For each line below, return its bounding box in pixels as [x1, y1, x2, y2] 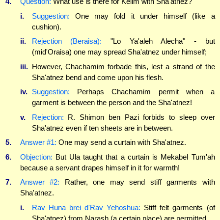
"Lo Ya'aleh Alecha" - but [102, 37, 215, 46]
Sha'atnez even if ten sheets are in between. [31, 123, 173, 132]
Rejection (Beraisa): [31, 37, 102, 46]
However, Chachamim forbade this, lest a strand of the [31, 62, 215, 71]
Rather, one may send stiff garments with [59, 178, 215, 187]
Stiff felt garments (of [140, 203, 215, 212]
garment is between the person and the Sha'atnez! [31, 98, 192, 107]
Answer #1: [20, 138, 56, 147]
